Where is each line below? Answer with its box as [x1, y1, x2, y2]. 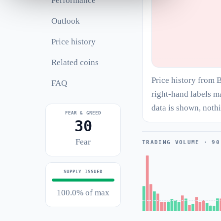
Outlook [51, 16, 80, 26]
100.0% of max [57, 188, 110, 197]
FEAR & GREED [65, 110, 101, 115]
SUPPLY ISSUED [63, 169, 103, 174]
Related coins [51, 58, 99, 67]
